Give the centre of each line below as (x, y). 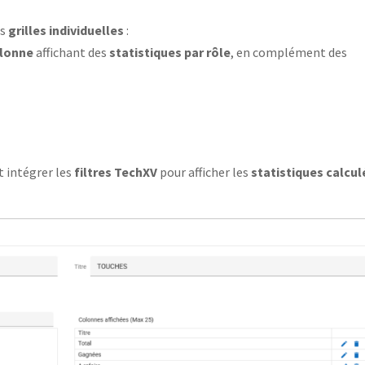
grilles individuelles (66, 30)
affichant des (72, 52)
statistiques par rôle (170, 52)
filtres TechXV (116, 172)
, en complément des (289, 52)
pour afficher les (204, 172)
